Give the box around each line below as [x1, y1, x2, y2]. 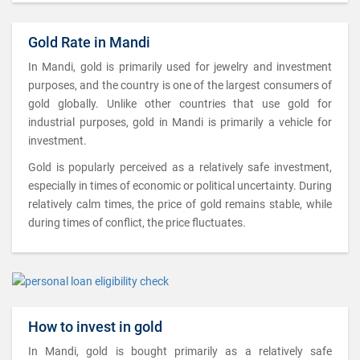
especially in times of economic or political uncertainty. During [28, 179, 332, 192]
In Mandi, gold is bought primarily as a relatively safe [28, 345, 332, 358]
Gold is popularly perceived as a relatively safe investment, [28, 161, 332, 174]
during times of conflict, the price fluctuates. [28, 216, 246, 229]
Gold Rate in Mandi [28, 34, 150, 51]
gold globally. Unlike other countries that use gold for [28, 97, 332, 110]
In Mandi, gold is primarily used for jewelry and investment [28, 60, 332, 73]
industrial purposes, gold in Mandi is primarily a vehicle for [28, 116, 332, 129]
